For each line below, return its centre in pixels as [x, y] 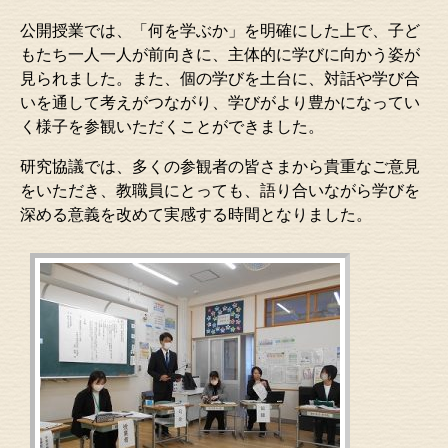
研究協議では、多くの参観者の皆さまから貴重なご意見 [220, 166]
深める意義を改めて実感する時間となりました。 [196, 214]
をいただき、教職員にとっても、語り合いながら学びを [220, 190]
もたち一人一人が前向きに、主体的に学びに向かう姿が [220, 54]
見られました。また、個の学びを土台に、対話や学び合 [220, 78]
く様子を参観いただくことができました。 [172, 126]
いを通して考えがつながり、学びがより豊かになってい [220, 102]
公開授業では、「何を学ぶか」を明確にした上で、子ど [220, 30]
